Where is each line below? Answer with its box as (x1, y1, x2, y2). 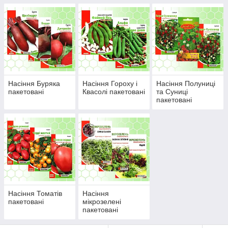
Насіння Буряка (8, 79, 60, 88)
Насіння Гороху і (82, 79, 137, 88)
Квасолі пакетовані (82, 88, 145, 96)
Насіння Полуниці (156, 79, 216, 88)
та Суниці (156, 88, 188, 96)
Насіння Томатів (8, 189, 62, 198)
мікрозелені (82, 197, 121, 206)
